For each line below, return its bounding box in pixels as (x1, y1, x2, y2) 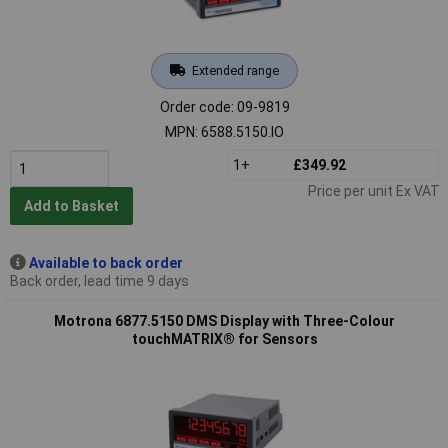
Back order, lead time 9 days (9, 272, 189, 289)
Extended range (191, 62, 279, 78)
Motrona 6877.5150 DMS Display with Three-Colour (54, 312, 395, 329)
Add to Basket (23, 198, 119, 215)
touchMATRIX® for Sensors (131, 330, 318, 347)
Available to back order (28, 254, 183, 271)
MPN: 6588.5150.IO (165, 123, 284, 140)
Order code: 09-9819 (159, 98, 290, 115)
